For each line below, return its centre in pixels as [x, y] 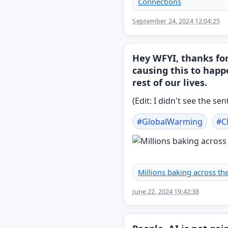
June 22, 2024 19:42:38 [166, 192]
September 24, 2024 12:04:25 [176, 21]
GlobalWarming [173, 121]
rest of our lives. [170, 83]
